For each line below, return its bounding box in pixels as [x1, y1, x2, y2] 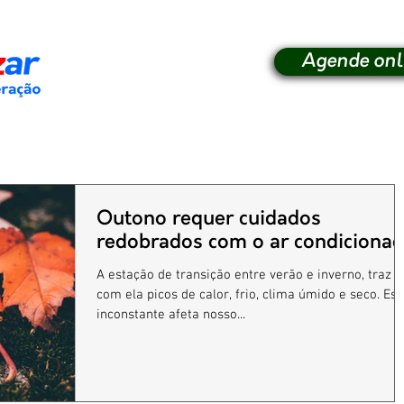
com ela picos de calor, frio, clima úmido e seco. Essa [96, 287, 235, 303]
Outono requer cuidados [96, 207, 321, 231]
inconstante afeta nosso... [96, 307, 245, 323]
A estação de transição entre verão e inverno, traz [96, 267, 391, 283]
